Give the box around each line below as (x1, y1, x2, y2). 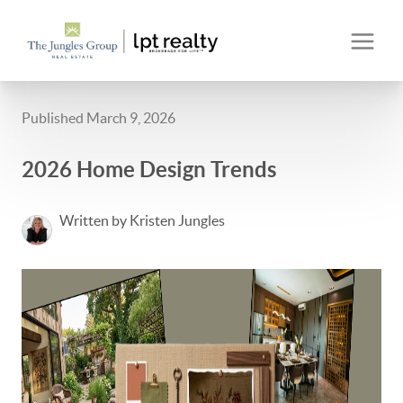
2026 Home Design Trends (22, 157, 276, 182)
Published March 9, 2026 (22, 110, 175, 126)
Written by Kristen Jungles (59, 212, 225, 228)
